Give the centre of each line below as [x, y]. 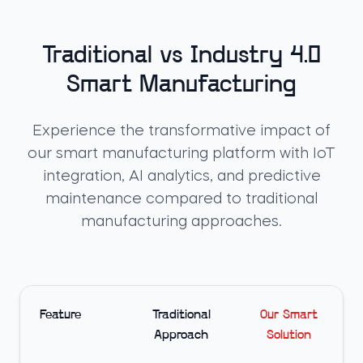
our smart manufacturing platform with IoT [181, 154]
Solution [289, 335]
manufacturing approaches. [181, 222]
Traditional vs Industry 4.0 [181, 56]
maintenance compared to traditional [181, 199]
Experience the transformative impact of [181, 131]
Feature [60, 315]
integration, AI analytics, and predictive [181, 177]
